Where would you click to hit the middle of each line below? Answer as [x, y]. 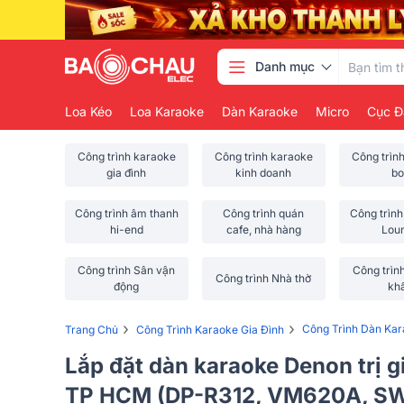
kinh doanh [264, 173]
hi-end [126, 230]
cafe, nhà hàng [263, 230]
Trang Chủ [92, 329]
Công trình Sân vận [127, 270]
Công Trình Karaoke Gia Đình [210, 329]
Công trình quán [264, 213]
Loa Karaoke [167, 111]
